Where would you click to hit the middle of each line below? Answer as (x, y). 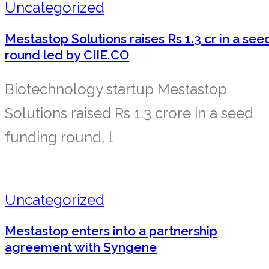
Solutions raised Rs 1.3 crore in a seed (129, 113)
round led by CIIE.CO (67, 55)
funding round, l (59, 137)
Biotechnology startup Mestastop (116, 89)
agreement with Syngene (81, 247)
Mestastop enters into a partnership (111, 231)
